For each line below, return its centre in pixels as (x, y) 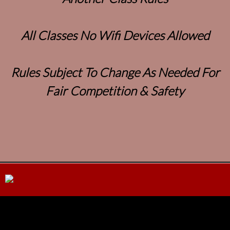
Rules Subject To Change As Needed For (115, 72)
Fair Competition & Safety (115, 90)
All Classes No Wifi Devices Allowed (115, 35)
